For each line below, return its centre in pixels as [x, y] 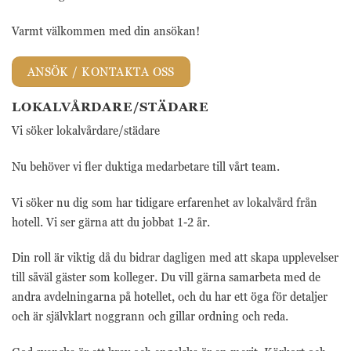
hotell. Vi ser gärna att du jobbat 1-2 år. [111, 222]
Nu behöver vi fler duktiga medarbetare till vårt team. [147, 166]
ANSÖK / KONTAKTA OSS [101, 72]
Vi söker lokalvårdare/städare [86, 130]
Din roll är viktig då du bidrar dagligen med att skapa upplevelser [175, 258]
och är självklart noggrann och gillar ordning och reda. [150, 317]
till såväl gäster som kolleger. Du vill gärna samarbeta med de [166, 277]
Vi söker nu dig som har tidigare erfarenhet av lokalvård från [165, 202]
